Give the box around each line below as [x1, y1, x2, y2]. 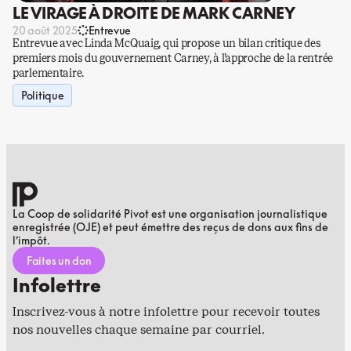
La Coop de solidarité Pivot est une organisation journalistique [13, 207, 327, 220]
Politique [21, 89, 64, 102]
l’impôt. [13, 233, 49, 247]
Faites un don [27, 254, 92, 267]
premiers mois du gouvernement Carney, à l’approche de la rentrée [13, 51, 334, 66]
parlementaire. [13, 66, 85, 81]
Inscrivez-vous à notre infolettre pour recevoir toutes [13, 303, 320, 320]
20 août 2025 [13, 24, 78, 37]
